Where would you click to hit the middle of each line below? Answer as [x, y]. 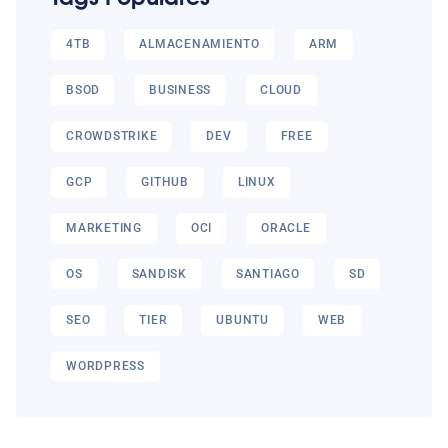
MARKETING [104, 228]
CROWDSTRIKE [112, 136]
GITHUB [165, 182]
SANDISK [159, 274]
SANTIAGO [267, 274]
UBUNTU [242, 320]
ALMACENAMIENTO [199, 44]
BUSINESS [180, 90]
